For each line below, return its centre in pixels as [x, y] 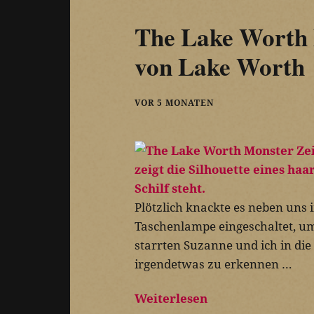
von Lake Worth [220, 66]
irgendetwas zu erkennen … [213, 264]
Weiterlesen [171, 298]
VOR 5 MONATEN [174, 102]
